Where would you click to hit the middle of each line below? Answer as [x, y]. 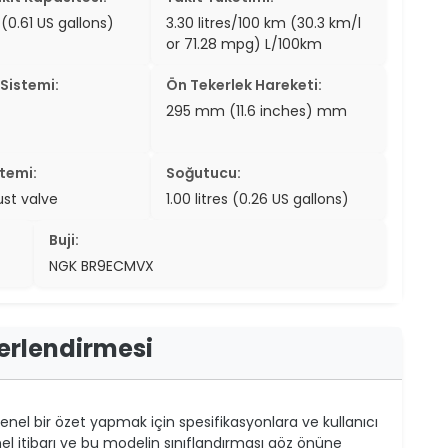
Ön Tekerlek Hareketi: [244, 84]
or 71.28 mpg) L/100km [244, 43]
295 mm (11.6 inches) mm [257, 110]
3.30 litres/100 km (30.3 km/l [264, 22]
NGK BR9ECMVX [101, 265]
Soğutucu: [204, 172]
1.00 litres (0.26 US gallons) [258, 198]
